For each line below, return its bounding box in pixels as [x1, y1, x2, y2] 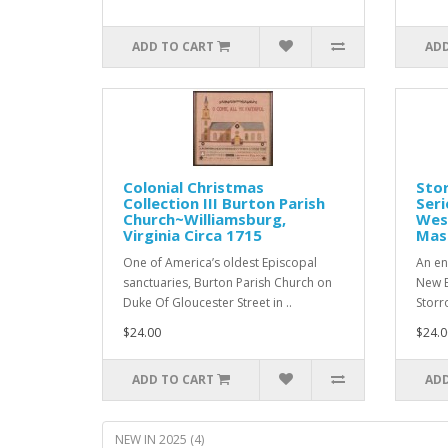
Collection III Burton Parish [123, 193, 325, 213]
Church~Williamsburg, [123, 209, 286, 229]
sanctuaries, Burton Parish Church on [123, 274, 332, 291]
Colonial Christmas [123, 177, 264, 197]
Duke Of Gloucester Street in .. [123, 294, 292, 311]
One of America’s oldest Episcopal [123, 254, 317, 271]
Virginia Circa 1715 [123, 225, 262, 245]
